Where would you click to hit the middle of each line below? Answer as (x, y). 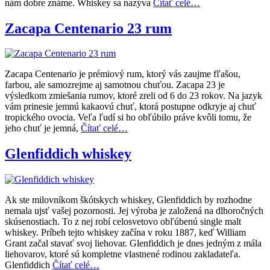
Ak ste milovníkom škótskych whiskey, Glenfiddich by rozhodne (128, 200)
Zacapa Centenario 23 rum (88, 28)
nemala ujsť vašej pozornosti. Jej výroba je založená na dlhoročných (134, 211)
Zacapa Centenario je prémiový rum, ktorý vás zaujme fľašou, (123, 74)
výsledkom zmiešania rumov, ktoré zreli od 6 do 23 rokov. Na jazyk (133, 96)
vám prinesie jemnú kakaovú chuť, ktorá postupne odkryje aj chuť (130, 107)
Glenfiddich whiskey (68, 154)
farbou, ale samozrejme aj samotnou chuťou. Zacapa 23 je (115, 85)
